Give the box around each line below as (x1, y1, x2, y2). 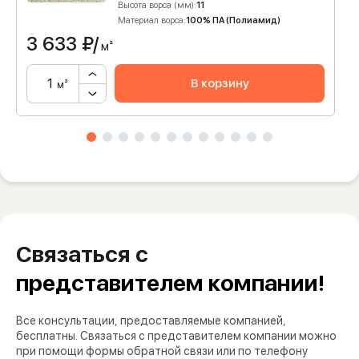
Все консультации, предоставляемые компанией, (16, 314, 286, 327)
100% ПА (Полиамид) (186, 15, 280, 26)
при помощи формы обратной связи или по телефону (16, 345, 308, 357)
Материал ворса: (118, 15, 186, 26)
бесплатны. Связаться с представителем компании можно (16, 329, 337, 342)
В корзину (190, 76, 249, 91)
